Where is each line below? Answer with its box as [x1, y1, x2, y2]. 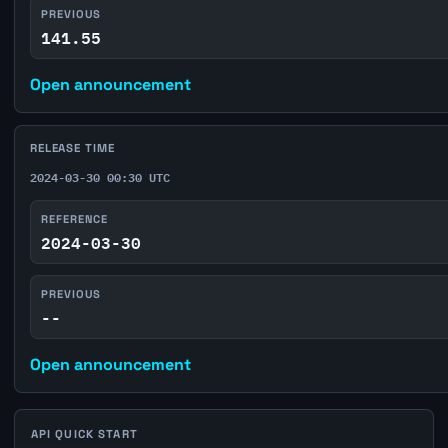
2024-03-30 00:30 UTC [29, 166, 170, 187]
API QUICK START [30, 426, 138, 441]
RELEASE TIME [29, 141, 115, 156]
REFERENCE [41, 211, 109, 226]
